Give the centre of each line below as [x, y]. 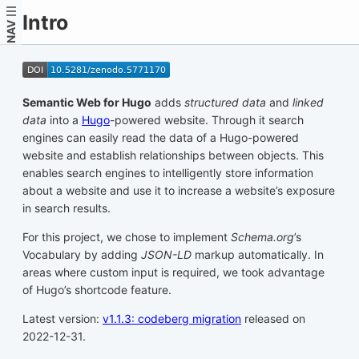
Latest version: [63, 319]
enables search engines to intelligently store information [168, 173]
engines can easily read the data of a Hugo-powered [161, 137]
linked [308, 102]
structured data [225, 102]
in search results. [67, 208]
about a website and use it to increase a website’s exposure [179, 190]
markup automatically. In [258, 254]
